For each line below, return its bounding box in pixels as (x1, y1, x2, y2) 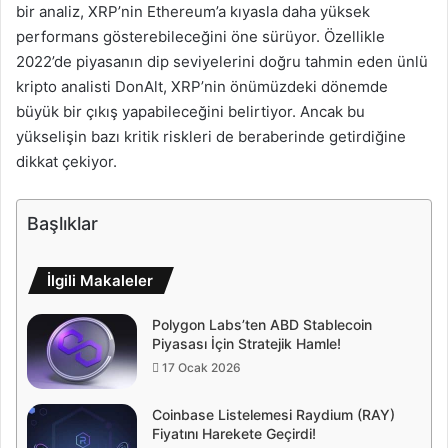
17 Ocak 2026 (162, 359, 241, 375)
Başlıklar (27, 212, 98, 234)
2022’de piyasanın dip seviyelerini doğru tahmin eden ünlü (16, 51, 428, 71)
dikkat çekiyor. (16, 151, 117, 171)
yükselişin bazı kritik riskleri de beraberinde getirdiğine (16, 126, 406, 146)
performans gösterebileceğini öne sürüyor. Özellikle (16, 26, 385, 46)
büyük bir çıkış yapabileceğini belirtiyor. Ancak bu (16, 101, 365, 121)
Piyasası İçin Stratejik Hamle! (152, 334, 341, 352)
